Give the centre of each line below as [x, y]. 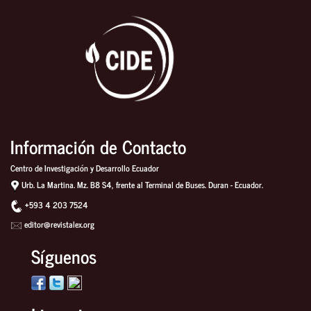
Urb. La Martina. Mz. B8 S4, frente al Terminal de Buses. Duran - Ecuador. [141, 185]
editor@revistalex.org [59, 225]
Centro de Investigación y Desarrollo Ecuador [85, 168]
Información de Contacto [98, 146]
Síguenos [64, 256]
